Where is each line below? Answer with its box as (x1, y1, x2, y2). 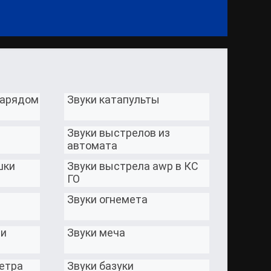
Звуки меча (67, 226, 126, 239)
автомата (67, 139, 118, 152)
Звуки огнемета (67, 193, 148, 206)
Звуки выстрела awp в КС (67, 160, 199, 172)
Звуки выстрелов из (67, 126, 171, 139)
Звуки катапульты (67, 93, 160, 106)
